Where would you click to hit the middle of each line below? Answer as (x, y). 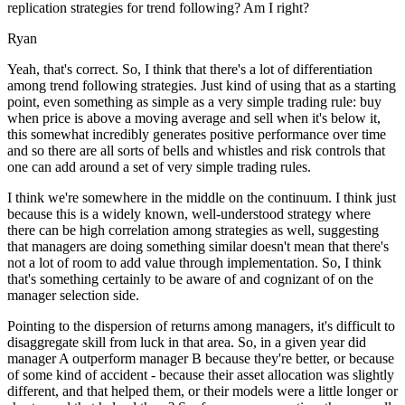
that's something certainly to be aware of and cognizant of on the (190, 279)
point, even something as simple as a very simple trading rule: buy (194, 102)
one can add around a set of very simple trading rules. (159, 167)
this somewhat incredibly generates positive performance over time (197, 135)
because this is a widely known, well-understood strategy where (189, 214)
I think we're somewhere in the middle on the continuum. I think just (202, 198)
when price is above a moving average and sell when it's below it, (194, 118)
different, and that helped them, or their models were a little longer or (202, 391)
